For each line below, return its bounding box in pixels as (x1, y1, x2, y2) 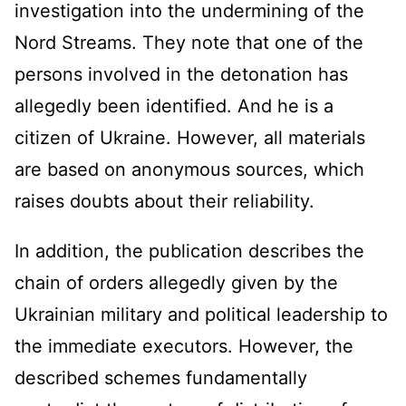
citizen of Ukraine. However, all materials (14, 127, 365, 150)
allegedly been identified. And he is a (14, 95, 333, 118)
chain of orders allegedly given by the (14, 272, 338, 295)
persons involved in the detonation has (14, 63, 348, 86)
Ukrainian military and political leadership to (14, 304, 388, 326)
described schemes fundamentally (14, 367, 307, 390)
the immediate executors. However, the (14, 335, 353, 358)
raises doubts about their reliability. (14, 190, 314, 213)
